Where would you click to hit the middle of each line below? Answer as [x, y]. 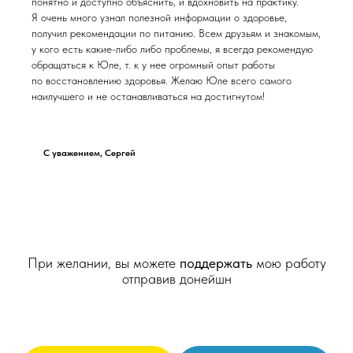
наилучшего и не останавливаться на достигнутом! [148, 96]
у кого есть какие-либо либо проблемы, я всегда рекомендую [172, 48]
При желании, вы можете [103, 262]
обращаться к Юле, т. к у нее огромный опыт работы [153, 64]
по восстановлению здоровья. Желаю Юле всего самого [162, 80]
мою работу [291, 262]
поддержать [217, 262]
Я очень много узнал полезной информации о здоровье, [159, 17]
